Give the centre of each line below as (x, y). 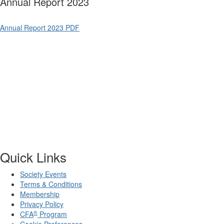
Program (52, 214)
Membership (40, 194)
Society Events (43, 174)
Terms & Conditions (51, 184)
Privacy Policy (42, 204)
